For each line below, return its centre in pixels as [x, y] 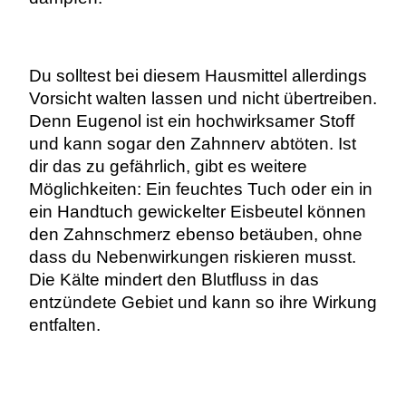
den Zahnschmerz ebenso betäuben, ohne [195, 235]
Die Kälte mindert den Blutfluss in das [174, 280]
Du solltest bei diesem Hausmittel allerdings [198, 76]
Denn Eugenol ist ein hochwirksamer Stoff [191, 121]
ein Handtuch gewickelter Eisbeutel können [197, 212]
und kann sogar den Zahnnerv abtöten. [183, 144]
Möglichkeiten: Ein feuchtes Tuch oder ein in [200, 189]
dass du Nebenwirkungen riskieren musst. [192, 257]
